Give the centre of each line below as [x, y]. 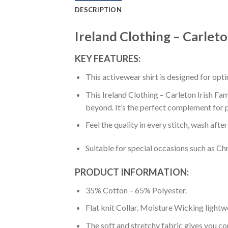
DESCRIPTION [98, 10]
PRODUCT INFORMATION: [132, 172]
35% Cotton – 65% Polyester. [136, 190]
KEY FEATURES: [108, 59]
